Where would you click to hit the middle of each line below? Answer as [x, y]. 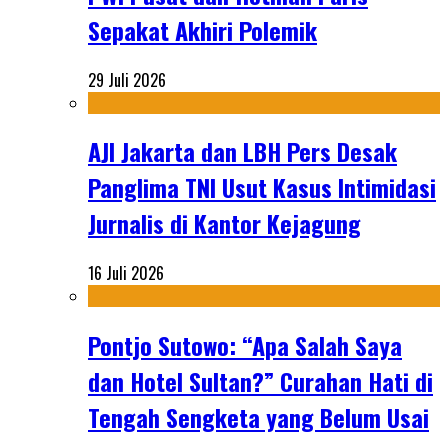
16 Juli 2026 [126, 273]
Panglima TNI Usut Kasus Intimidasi [262, 187]
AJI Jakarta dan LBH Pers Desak [242, 151]
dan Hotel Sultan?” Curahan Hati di [260, 381]
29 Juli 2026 [127, 79]
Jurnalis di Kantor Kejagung [224, 223]
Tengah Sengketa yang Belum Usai [258, 417]
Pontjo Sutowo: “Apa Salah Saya [245, 345]
